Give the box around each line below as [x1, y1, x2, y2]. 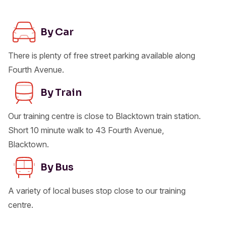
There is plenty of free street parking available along [8, 50, 195, 61]
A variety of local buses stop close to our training [8, 185, 186, 196]
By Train [40, 86, 82, 99]
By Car [40, 25, 74, 38]
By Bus [40, 160, 74, 174]
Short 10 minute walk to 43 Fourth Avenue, [8, 125, 164, 135]
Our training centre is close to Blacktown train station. [8, 110, 201, 121]
